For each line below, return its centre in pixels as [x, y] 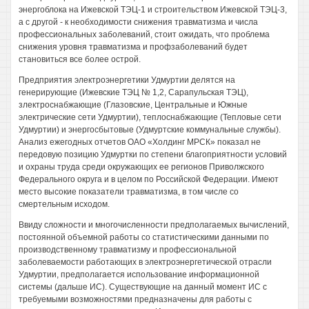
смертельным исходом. [64, 204]
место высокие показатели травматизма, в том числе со [129, 192]
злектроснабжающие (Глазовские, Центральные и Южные [133, 105]
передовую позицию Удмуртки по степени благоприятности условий [153, 154]
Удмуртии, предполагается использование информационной [139, 275]
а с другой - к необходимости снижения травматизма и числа [138, 22]
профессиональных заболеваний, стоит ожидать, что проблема [144, 34]
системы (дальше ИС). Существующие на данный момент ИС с [143, 287]
